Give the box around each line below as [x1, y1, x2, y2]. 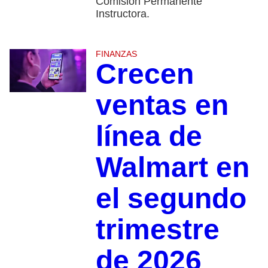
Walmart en [95, 151, 249, 184]
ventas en [95, 89, 229, 121]
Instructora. [95, 8, 150, 20]
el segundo [95, 182, 246, 215]
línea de [95, 120, 202, 153]
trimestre [95, 214, 220, 246]
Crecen [95, 58, 194, 90]
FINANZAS [95, 49, 137, 59]
